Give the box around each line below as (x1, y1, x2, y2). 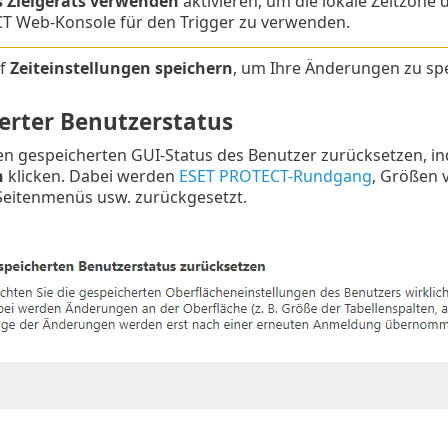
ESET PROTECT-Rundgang (178, 164, 372, 187)
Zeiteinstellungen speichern (9, 57, 233, 80)
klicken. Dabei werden (3, 164, 179, 187)
